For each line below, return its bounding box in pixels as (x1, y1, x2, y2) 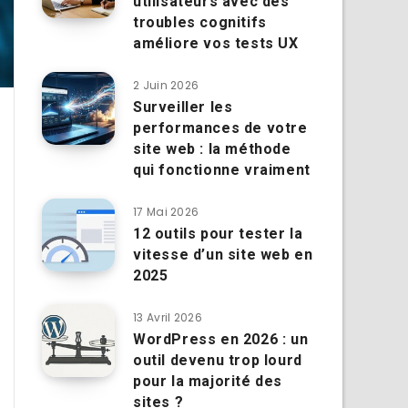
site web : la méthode (133, 139, 291, 158)
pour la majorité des (133, 372, 283, 390)
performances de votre (133, 118, 308, 137)
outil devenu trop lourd (133, 351, 302, 369)
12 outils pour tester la (133, 224, 303, 242)
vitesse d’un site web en (133, 245, 313, 263)
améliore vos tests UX (133, 34, 299, 52)
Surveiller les (133, 97, 233, 116)
